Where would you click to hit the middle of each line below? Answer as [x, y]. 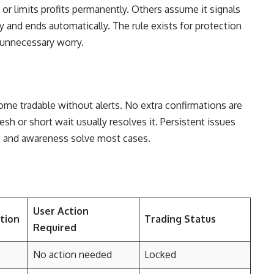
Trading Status [180, 219]
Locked [160, 254]
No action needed [72, 254]
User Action [61, 211]
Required [55, 228]
